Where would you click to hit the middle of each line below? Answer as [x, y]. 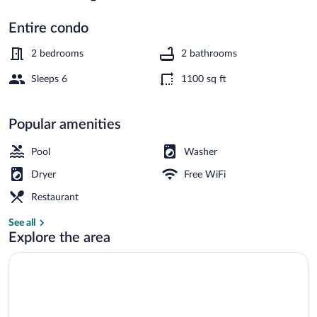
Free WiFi [205, 174]
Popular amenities [65, 124]
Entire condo [48, 28]
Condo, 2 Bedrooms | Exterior [217, 36]
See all [22, 223]
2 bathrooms [209, 53]
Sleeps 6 [49, 79]
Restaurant [55, 197]
